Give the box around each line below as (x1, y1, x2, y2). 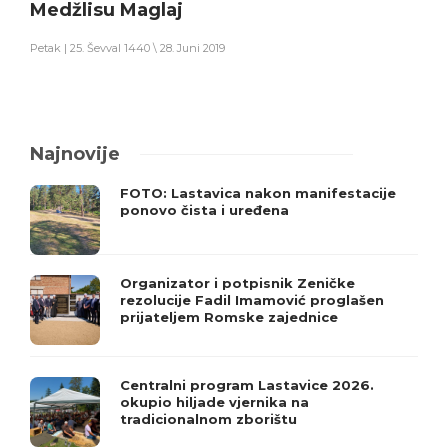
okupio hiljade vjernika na (120, 393, 309, 410)
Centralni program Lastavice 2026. (120, 376, 374, 393)
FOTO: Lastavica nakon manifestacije (120, 184, 396, 201)
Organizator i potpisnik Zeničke (120, 274, 355, 291)
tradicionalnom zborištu (120, 410, 297, 427)
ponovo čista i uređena (120, 201, 289, 218)
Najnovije (30, 142, 120, 165)
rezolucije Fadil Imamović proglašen (120, 291, 384, 308)
